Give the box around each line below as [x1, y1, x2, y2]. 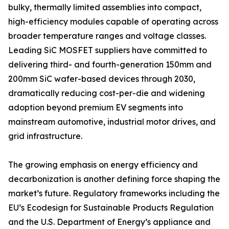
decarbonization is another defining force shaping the [8, 174, 220, 185]
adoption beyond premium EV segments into [8, 102, 183, 113]
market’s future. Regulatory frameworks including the [8, 188, 220, 199]
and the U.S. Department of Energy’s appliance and [8, 217, 211, 227]
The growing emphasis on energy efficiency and [8, 159, 198, 170]
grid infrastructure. [8, 131, 82, 142]
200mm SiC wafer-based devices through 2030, [8, 74, 195, 84]
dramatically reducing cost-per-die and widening [8, 88, 205, 99]
